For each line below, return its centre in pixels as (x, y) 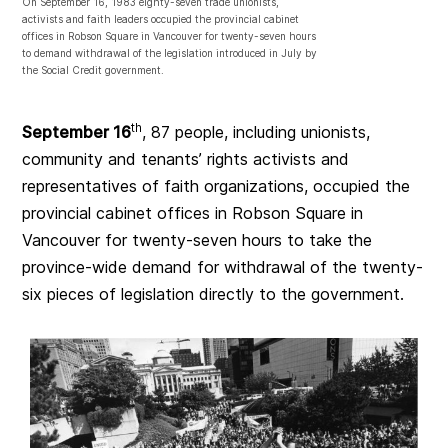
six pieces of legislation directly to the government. (213, 294)
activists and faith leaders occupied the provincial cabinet (161, 19)
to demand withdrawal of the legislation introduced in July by (170, 53)
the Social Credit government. (93, 70)
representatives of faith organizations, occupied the (216, 186)
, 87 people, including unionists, (256, 132)
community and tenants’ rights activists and (186, 159)
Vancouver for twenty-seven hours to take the (197, 240)
